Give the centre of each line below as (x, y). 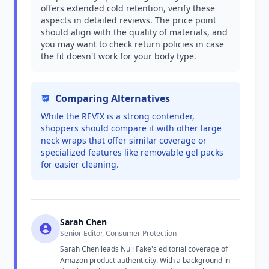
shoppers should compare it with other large (131, 128)
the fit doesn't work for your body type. (119, 56)
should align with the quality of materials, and (134, 32)
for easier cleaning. (80, 164)
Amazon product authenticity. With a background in (145, 260)
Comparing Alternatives (113, 98)
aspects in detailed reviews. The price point (128, 20)
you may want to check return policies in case (132, 44)
